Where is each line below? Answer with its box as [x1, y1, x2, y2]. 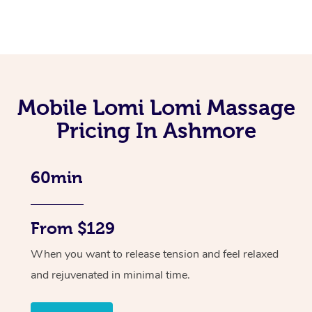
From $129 [31, 219, 115, 237]
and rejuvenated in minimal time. [31, 267, 190, 283]
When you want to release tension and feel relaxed [31, 246, 279, 262]
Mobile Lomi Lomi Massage [17, 95, 295, 119]
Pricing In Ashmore [56, 118, 256, 142]
